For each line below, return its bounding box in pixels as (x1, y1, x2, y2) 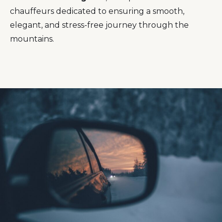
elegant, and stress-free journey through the (10, 20, 189, 30)
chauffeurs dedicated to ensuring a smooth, (10, 6, 184, 16)
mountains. (10, 34, 54, 44)
